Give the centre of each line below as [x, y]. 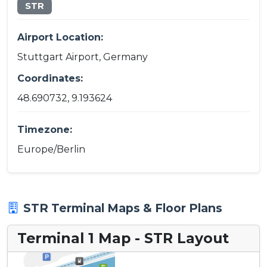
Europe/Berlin [51, 149]
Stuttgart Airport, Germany [83, 57]
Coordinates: [50, 79]
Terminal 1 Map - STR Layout [123, 238]
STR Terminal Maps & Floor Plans [123, 208]
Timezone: [45, 130]
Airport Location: [60, 38]
